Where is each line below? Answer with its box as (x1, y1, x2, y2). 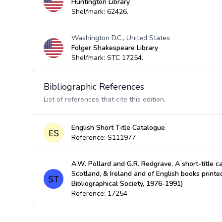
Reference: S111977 (71, 133, 136, 142)
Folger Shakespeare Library (71, 43, 158, 53)
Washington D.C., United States (71, 33, 170, 43)
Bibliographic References (44, 81, 144, 93)
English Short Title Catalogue (71, 123, 165, 132)
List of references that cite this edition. (44, 95, 166, 104)
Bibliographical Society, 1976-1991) (71, 179, 183, 188)
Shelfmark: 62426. (71, 7, 128, 16)
